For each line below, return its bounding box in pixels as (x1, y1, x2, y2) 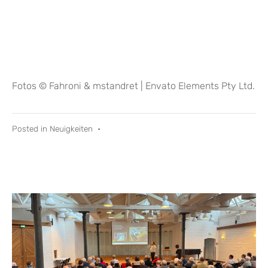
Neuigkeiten (50, 123, 93, 133)
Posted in (12, 123, 50, 133)
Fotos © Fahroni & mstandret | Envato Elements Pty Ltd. (12, 80, 255, 92)
